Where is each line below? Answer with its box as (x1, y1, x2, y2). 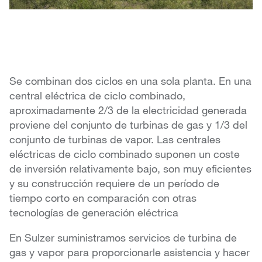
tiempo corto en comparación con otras (9, 191, 196, 205)
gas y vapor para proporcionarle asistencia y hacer (9, 246, 250, 259)
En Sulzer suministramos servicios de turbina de (9, 231, 237, 244)
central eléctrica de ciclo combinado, (9, 89, 185, 102)
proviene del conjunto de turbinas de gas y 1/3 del (9, 118, 247, 132)
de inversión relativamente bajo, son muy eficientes (9, 162, 251, 175)
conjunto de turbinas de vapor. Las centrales (9, 133, 220, 146)
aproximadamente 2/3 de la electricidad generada (9, 104, 247, 117)
